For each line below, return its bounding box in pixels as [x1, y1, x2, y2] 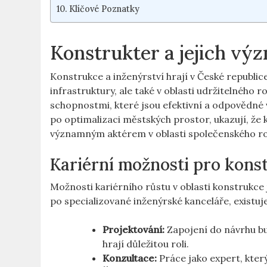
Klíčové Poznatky [69, 2, 140, 14]
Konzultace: [103, 252, 157, 264]
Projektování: [103, 223, 165, 235]
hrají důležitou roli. [103, 237, 190, 250]
